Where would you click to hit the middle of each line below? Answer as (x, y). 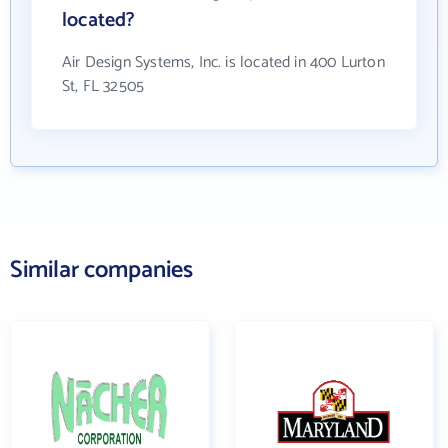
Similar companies (101, 270)
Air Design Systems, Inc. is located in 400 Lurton (223, 62)
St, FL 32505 (103, 86)
